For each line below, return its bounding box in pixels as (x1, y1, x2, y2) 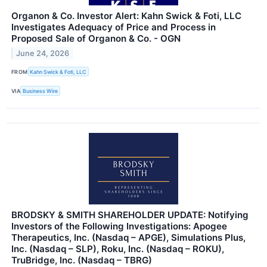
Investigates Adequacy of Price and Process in (11, 21, 216, 33)
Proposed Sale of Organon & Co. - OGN (11, 33, 181, 45)
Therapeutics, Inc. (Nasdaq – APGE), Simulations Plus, (11, 231, 246, 243)
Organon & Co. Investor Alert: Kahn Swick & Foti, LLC (11, 10, 241, 22)
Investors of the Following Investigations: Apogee (11, 220, 227, 232)
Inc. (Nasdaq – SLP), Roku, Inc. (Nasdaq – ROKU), (11, 243, 224, 254)
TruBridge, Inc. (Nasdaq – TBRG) (11, 254, 152, 266)
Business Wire (23, 87, 58, 94)
